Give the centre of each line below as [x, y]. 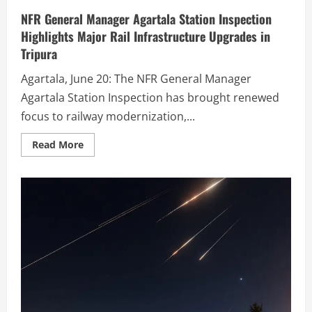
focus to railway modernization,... [108, 116]
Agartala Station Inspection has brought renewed [150, 97]
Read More [58, 144]
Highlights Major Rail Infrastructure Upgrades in [146, 36]
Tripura [39, 53]
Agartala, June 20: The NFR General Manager [136, 78]
